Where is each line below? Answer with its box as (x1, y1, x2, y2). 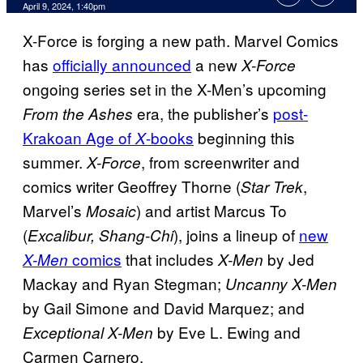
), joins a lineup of (173, 224, 299, 246)
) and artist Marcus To (136, 199, 287, 222)
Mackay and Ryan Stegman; (23, 272, 225, 295)
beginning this (194, 126, 295, 149)
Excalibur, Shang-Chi (28, 224, 173, 246)
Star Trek (241, 176, 303, 198)
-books (146, 126, 194, 149)
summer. (23, 151, 87, 173)
